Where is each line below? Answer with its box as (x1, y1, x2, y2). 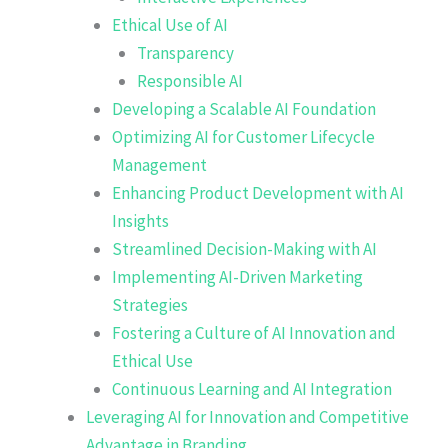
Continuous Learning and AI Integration (111, 377, 392, 400)
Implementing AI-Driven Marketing (111, 265, 363, 288)
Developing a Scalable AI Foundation (111, 97, 376, 120)
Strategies (111, 293, 188, 316)
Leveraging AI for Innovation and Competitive (86, 405, 409, 428)
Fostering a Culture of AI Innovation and (111, 321, 396, 344)
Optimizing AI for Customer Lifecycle (111, 125, 375, 148)
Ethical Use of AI (111, 13, 228, 36)
